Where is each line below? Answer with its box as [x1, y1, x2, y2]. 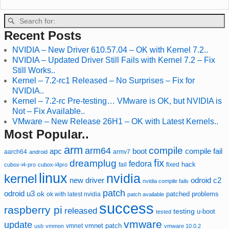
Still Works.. [12, 65, 55, 75]
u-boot [197, 208, 215, 216]
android [29, 149, 48, 155]
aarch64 [4, 148, 27, 156]
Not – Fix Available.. [12, 106, 85, 116]
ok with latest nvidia [47, 191, 101, 198]
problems [192, 191, 219, 198]
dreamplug [70, 158, 117, 169]
